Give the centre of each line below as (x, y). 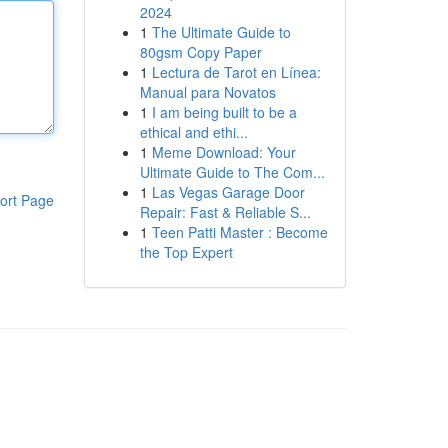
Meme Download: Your (223, 152)
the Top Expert (186, 252)
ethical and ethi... (193, 132)
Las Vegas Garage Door (228, 192)
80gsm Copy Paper (200, 52)
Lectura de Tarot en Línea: (236, 72)
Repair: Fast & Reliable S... (225, 212)
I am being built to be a (224, 112)
